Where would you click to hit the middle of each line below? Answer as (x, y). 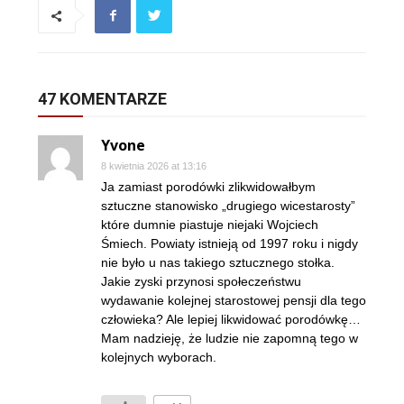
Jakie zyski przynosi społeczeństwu (201, 282)
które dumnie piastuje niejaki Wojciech (210, 225)
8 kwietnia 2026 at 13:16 (154, 166)
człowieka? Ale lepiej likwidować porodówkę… (231, 320)
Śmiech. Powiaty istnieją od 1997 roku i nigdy (230, 244)
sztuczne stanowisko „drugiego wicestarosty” (228, 206)
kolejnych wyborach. (159, 358)
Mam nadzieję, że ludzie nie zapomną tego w (230, 339)
